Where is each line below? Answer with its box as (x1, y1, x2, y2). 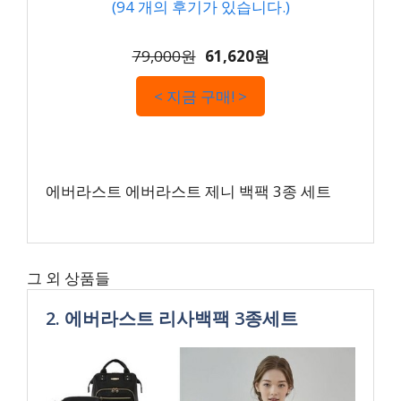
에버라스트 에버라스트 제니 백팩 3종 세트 (46, 180, 331, 201)
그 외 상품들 (27, 267, 110, 288)
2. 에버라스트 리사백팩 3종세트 (46, 305, 298, 330)
